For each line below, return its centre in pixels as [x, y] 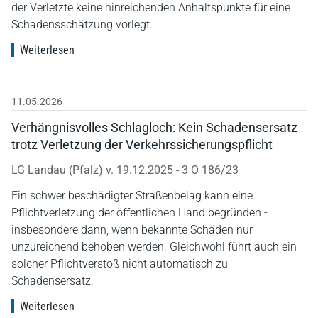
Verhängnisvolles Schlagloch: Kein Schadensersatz [154, 127]
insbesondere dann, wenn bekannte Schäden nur [132, 229]
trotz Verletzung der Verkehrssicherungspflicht [142, 144]
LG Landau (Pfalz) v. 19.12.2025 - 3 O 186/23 [125, 170]
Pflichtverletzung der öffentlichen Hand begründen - [139, 212]
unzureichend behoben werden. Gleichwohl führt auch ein [154, 246]
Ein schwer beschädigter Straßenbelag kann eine [132, 195]
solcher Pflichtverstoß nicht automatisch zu [120, 263]
